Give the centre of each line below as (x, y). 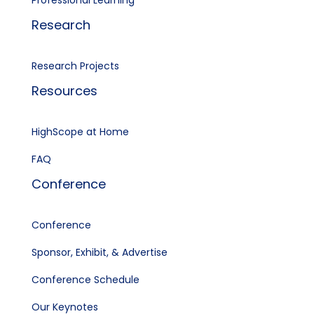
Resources (64, 91)
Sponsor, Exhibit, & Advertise (99, 253)
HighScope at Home (80, 132)
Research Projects (75, 66)
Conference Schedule (85, 280)
